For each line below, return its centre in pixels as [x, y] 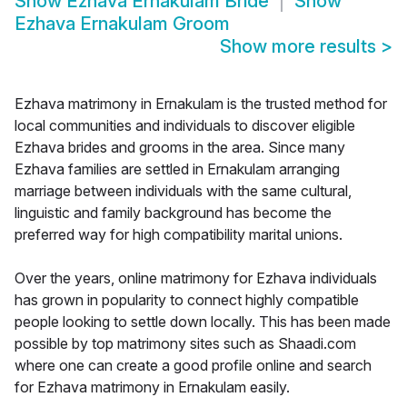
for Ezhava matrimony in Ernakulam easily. [152, 387]
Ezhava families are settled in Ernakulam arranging [177, 169]
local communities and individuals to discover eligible [185, 126]
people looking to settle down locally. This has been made [203, 322]
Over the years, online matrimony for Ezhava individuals [196, 278]
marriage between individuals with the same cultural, [183, 191]
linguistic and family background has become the [173, 213]
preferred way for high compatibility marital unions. [179, 235]
